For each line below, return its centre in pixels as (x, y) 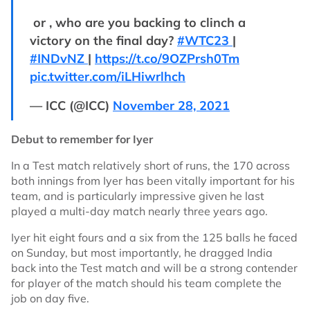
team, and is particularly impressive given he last (138, 196)
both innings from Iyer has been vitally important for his (153, 181)
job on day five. (50, 298)
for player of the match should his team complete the (146, 283)
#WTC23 (205, 40)
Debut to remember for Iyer (82, 139)
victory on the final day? (103, 40)
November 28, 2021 (171, 106)
